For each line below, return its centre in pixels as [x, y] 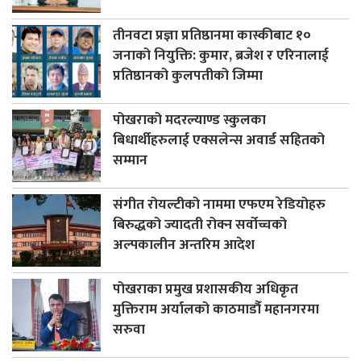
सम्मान [130, 160]
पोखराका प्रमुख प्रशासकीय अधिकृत [205, 289]
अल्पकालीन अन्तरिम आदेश [184, 245]
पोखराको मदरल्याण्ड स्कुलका [189, 120]
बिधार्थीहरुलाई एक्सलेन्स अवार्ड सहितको [219, 140]
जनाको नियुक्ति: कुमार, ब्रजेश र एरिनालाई [221, 56]
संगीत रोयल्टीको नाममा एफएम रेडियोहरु [219, 205]
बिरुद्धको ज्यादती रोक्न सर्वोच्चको [200, 225]
